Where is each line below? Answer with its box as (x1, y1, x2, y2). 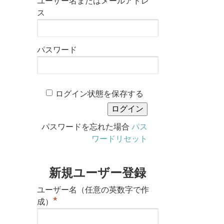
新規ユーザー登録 (49, 166, 146, 180)
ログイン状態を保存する (55, 89, 143, 98)
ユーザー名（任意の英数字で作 (37, 185, 149, 194)
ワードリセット (91, 134, 147, 143)
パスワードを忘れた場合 (41, 122, 131, 131)
